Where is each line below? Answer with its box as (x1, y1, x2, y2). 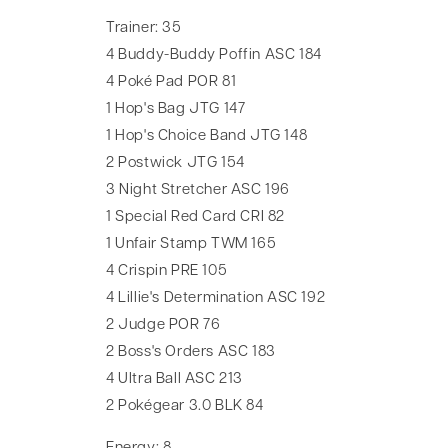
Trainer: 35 (106, 20, 182, 36)
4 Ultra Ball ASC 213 (106, 371, 243, 387)
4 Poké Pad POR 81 (106, 74, 237, 90)
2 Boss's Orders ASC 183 (106, 344, 276, 360)
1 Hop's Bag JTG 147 (106, 101, 246, 117)
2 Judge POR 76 (106, 317, 221, 333)
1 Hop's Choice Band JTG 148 (106, 128, 308, 144)
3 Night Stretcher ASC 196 (106, 182, 290, 198)
